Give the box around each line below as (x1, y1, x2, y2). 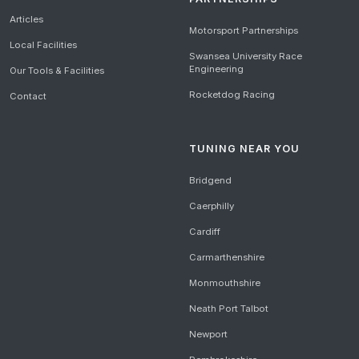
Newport (189, 329, 228, 341)
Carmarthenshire (189, 252, 264, 264)
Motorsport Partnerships (189, 25, 298, 37)
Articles (10, 13, 43, 25)
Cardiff (189, 226, 220, 238)
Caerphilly (189, 200, 234, 212)
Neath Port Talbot (189, 303, 268, 315)
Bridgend (189, 175, 232, 187)
